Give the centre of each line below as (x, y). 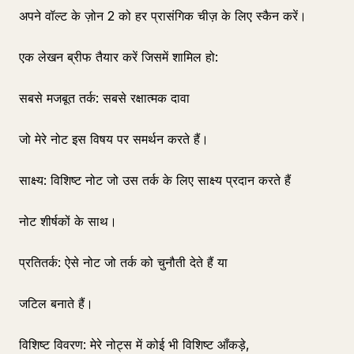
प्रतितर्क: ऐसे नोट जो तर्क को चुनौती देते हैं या (123, 262)
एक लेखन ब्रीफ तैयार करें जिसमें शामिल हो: (119, 57)
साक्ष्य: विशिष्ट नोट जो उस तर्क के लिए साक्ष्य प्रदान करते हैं (155, 180)
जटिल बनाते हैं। (56, 303)
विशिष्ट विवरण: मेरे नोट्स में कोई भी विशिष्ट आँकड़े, (134, 345)
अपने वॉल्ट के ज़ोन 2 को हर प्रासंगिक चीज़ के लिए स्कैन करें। (163, 16)
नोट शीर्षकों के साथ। (68, 221)
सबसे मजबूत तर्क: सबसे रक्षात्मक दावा (104, 98)
